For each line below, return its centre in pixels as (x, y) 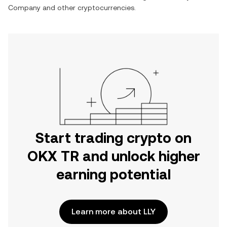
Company (24, 8)
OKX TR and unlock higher (113, 156)
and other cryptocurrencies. (88, 8)
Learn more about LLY (113, 212)
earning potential (113, 174)
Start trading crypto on (113, 138)
